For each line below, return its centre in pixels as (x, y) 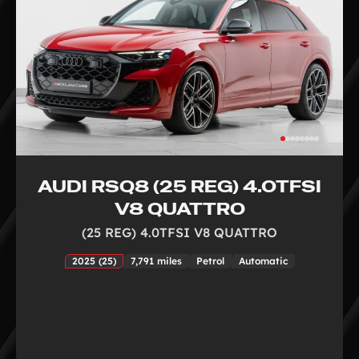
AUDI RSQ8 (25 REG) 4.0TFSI (179, 186)
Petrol (210, 260)
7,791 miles (156, 260)
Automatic (263, 260)
